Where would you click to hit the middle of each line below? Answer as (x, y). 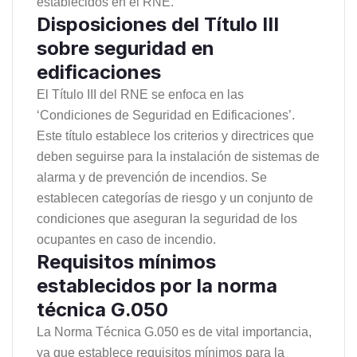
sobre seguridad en (126, 48)
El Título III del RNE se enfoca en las (140, 94)
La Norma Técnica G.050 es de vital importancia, (174, 331)
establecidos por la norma (157, 285)
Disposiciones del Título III (158, 24)
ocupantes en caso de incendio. (126, 239)
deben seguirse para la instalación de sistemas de (178, 156)
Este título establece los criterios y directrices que (175, 135)
